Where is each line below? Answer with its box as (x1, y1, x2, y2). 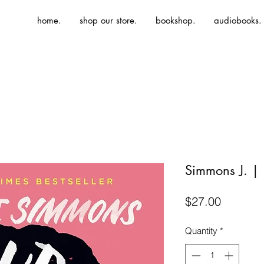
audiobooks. (214, 15, 262, 26)
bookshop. (156, 15, 196, 26)
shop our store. (80, 15, 137, 26)
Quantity (185, 225, 217, 236)
